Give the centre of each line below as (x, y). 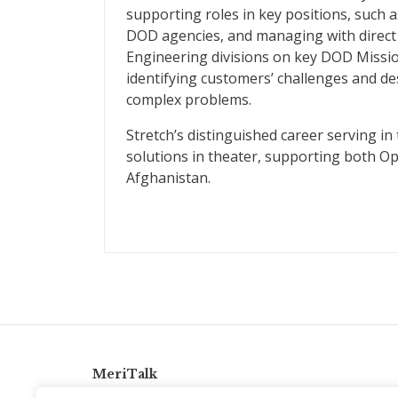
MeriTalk (125, 374)
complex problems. (189, 99)
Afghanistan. (168, 178)
